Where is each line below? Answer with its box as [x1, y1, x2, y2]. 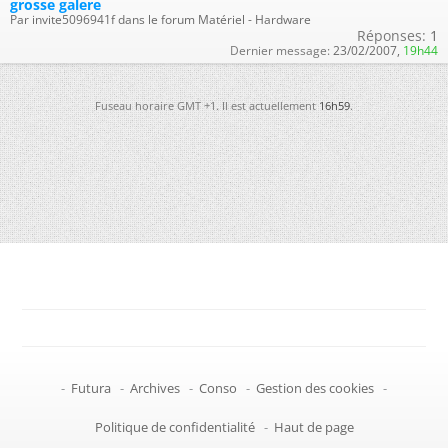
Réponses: [357, 26, 426, 46]
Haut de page [273, 418, 354, 437]
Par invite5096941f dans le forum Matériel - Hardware [10, 11, 311, 29]
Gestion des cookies [256, 379, 374, 398]
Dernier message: [230, 42, 330, 60]
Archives [130, 379, 180, 398]
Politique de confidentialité [94, 418, 255, 437]
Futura [71, 379, 111, 398]
